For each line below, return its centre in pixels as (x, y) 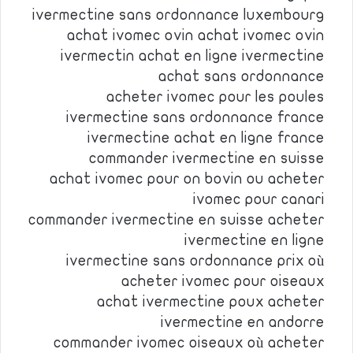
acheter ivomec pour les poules (216, 97)
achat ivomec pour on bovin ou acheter (187, 179)
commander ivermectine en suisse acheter (176, 220)
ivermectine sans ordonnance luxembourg (178, 15)
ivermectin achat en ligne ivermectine (193, 56)
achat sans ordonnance (242, 76)
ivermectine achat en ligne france (206, 138)
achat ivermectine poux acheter (211, 302)
